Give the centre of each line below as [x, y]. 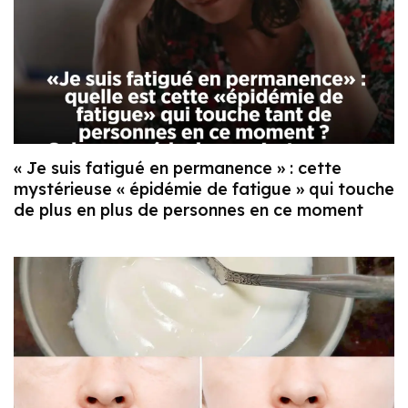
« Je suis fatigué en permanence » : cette [178, 168]
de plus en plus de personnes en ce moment [189, 209]
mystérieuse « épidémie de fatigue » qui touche [204, 189]
